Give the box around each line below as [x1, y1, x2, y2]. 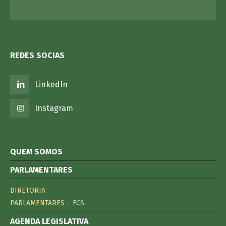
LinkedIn [35, 80, 68, 90]
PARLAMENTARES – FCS [10, 199, 84, 208]
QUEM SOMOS [10, 147, 63, 157]
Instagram [35, 103, 74, 114]
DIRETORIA [10, 186, 45, 195]
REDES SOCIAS [10, 50, 65, 61]
